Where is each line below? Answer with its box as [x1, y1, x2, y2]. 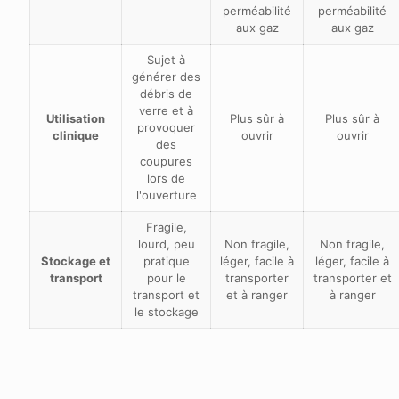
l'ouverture [135, 187, 197, 202]
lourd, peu [137, 236, 195, 251]
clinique [53, 127, 99, 142]
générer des [132, 69, 200, 84]
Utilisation [46, 110, 105, 126]
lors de [147, 170, 185, 185]
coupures [140, 153, 192, 168]
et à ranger [226, 287, 288, 302]
